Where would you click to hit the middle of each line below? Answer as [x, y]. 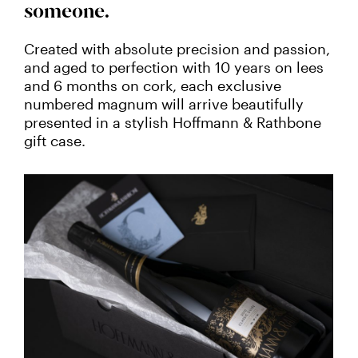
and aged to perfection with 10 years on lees [174, 68]
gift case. [55, 141]
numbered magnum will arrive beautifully [164, 104]
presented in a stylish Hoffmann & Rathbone [173, 123]
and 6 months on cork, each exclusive [153, 86]
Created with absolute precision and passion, [177, 49]
